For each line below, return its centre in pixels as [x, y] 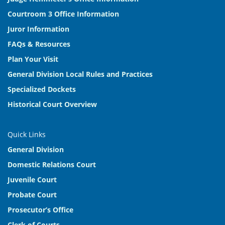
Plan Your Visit [33, 59]
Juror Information [38, 29]
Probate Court [32, 195]
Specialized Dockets [42, 89]
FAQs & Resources [39, 44]
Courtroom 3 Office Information [63, 14]
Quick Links [27, 134]
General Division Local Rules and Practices [80, 74]
